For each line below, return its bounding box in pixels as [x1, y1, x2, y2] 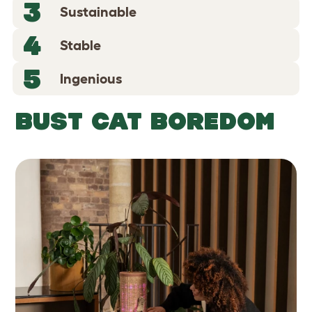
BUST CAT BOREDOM [15, 107, 274, 135]
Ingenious [60, 71, 122, 87]
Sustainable [60, 4, 136, 20]
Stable [60, 38, 101, 54]
